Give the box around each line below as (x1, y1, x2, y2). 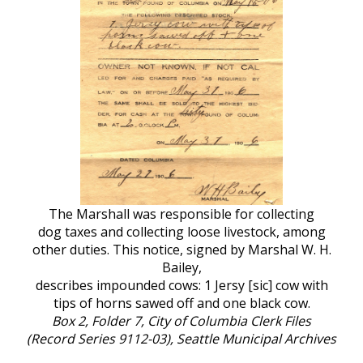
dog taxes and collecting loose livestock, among (37, 223, 326, 241)
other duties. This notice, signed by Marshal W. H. (32, 241, 331, 259)
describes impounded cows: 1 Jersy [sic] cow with (35, 276, 328, 295)
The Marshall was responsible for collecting (49, 205, 314, 224)
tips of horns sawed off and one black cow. (53, 294, 310, 313)
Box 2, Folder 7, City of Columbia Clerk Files (52, 312, 311, 331)
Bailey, (161, 258, 202, 277)
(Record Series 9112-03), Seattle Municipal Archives (27, 330, 336, 348)
